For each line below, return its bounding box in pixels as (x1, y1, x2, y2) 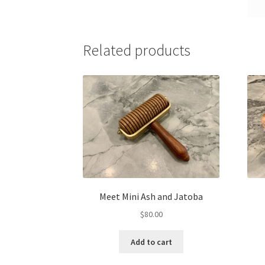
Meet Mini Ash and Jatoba (99, 190, 203, 203)
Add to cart (130, 236, 172, 247)
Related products (83, 41, 191, 60)
